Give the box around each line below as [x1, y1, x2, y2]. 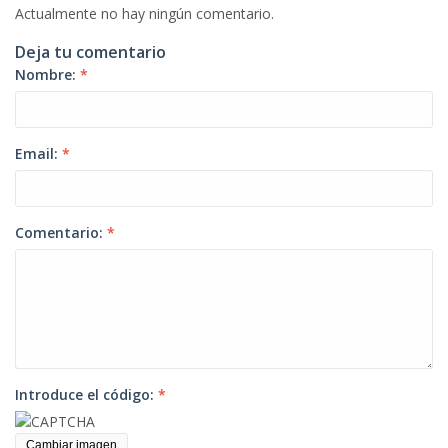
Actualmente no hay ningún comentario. [15, 4, 274, 23]
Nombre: [15, 65, 80, 84]
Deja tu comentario [15, 41, 166, 63]
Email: [15, 144, 62, 163]
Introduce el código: [15, 385, 158, 404]
